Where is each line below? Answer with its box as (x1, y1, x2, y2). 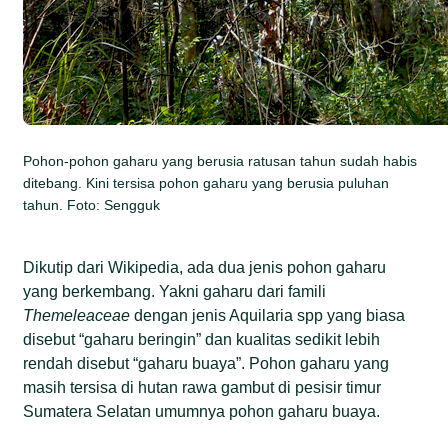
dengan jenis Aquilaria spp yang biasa (130, 306, 406, 324)
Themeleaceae (23, 306, 131, 324)
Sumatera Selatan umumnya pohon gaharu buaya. (23, 402, 381, 420)
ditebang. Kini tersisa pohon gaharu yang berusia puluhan (23, 174, 390, 191)
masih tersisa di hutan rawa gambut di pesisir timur (23, 378, 382, 396)
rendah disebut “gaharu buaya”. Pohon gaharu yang (23, 354, 390, 372)
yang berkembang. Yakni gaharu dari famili (23, 282, 327, 300)
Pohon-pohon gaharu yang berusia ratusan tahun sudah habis (23, 152, 418, 169)
